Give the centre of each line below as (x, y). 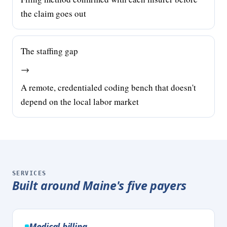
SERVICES (29, 173)
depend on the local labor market (80, 102)
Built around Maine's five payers (99, 185)
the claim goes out (53, 13)
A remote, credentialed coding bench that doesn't (108, 87)
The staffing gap (49, 51)
